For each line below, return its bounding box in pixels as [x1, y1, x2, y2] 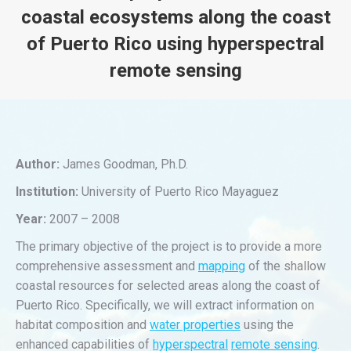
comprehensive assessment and [16, 259, 198, 273]
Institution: [16, 184, 78, 199]
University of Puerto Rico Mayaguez [78, 184, 279, 199]
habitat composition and [16, 317, 150, 332]
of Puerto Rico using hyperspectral [27, 33, 324, 55]
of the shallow [245, 259, 326, 273]
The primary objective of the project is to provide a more [16, 239, 322, 254]
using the [241, 317, 294, 332]
